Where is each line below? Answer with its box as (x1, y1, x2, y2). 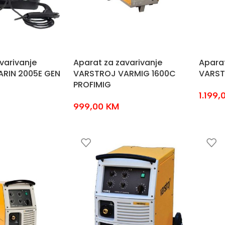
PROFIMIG (73, 79, 111, 90)
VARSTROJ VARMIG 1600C (73, 68, 176, 79)
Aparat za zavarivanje (73, 57, 162, 68)
